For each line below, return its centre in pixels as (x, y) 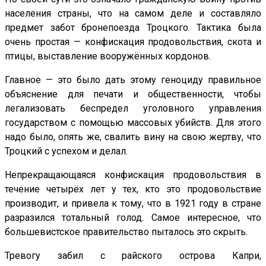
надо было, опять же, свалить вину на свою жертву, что (133, 137)
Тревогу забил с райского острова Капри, (133, 255)
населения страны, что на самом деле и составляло (133, 13)
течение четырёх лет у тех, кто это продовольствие (133, 189)
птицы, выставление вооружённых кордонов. (108, 56)
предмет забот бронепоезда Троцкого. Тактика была (133, 27)
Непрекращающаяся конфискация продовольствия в (133, 175)
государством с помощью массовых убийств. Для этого (133, 122)
